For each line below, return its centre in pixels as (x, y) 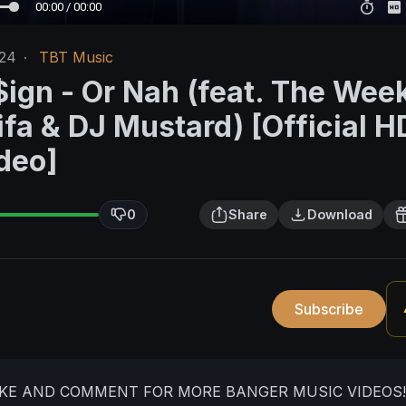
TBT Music (76, 58)
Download (340, 215)
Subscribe (329, 309)
